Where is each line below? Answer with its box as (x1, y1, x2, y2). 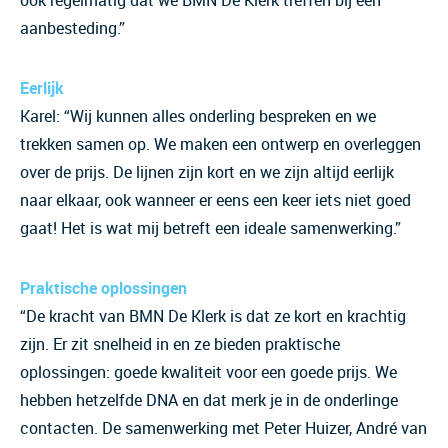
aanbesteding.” (20, 17, 125, 39)
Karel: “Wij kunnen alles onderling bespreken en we (20, 105, 376, 127)
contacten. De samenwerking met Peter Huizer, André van (20, 417, 427, 439)
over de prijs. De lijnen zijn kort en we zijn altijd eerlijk (20, 161, 394, 183)
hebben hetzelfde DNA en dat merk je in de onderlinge (20, 389, 398, 411)
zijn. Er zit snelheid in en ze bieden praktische (20, 333, 340, 355)
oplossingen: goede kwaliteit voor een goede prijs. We (20, 361, 397, 383)
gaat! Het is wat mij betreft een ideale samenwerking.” (20, 217, 401, 239)
